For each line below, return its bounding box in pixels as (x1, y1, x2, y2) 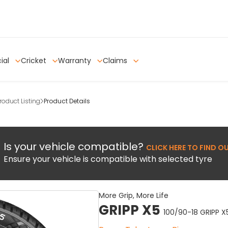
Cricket (21, 55, 48, 66)
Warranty (58, 55, 93, 66)
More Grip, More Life (99, 190, 168, 201)
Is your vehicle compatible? (4, 139, 146, 154)
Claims (103, 55, 129, 66)
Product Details (44, 96, 90, 105)
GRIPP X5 (99, 201, 163, 219)
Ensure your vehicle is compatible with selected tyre (4, 153, 212, 165)
